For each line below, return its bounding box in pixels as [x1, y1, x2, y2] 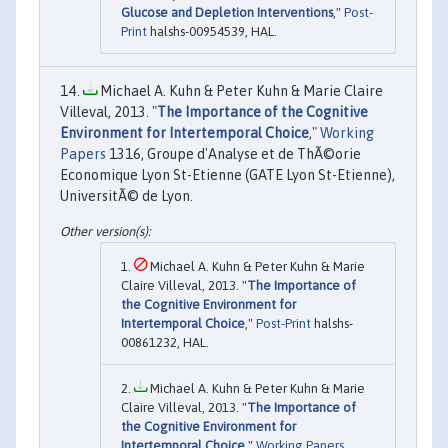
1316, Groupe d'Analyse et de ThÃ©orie [106, 145, 361, 162]
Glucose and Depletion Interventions [121, 4, 333, 20]
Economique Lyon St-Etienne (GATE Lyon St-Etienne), [60, 166, 395, 183]
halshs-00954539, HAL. [147, 23, 277, 39]
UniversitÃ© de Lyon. [60, 187, 193, 204]
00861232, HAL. [121, 334, 209, 350]
